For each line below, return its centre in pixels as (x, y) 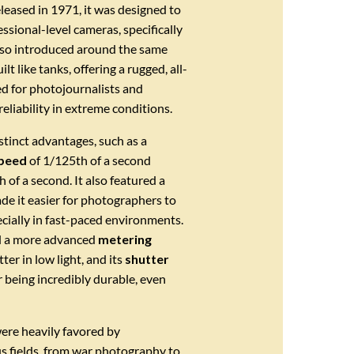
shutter (147, 258)
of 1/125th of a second (89, 160)
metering (125, 239)
